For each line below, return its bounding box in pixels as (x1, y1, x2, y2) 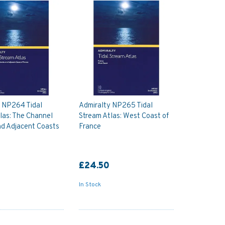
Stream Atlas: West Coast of (78, 111, 169, 122)
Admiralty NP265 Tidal (78, 101, 153, 111)
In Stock (78, 181, 101, 189)
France (78, 122, 101, 132)
